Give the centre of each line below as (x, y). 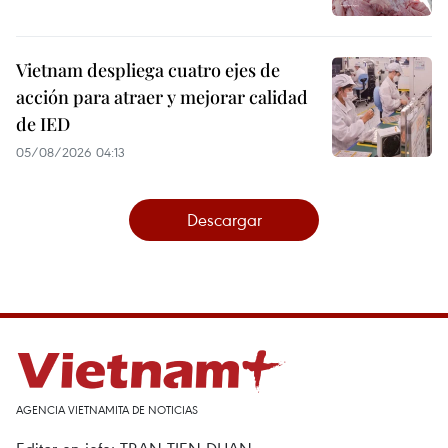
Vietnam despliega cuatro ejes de (148, 69)
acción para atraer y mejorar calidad (162, 96)
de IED (43, 123)
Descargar (224, 219)
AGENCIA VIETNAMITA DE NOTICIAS (107, 409)
